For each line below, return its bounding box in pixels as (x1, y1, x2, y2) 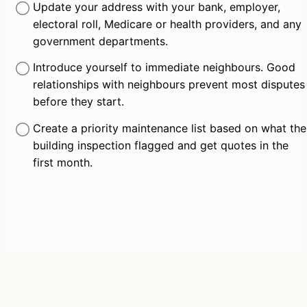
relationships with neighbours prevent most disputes (32, 77, 305, 92)
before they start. (32, 95, 124, 109)
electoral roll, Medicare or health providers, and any (32, 16, 302, 31)
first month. (32, 155, 93, 169)
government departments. (32, 34, 168, 48)
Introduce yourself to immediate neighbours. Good (32, 60, 295, 75)
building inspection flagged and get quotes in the (32, 138, 288, 152)
